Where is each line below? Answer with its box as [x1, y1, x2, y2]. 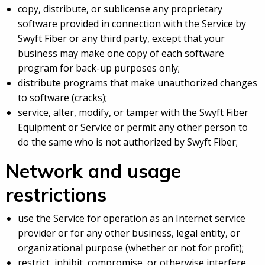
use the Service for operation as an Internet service [18, 212, 245, 225]
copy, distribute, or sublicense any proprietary [18, 2, 222, 16]
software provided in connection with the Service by [18, 17, 246, 31]
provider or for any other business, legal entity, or [18, 227, 240, 240]
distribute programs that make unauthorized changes [18, 76, 257, 90]
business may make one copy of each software [18, 47, 224, 60]
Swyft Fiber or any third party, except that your [18, 32, 225, 46]
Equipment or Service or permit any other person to [18, 121, 248, 134]
